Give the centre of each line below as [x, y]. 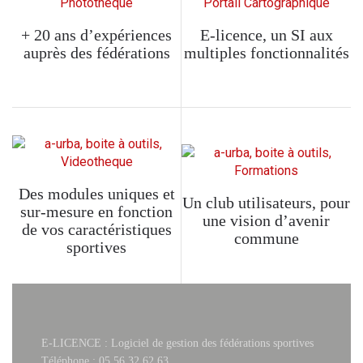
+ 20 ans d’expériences [96, 35]
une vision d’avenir [266, 221]
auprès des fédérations [96, 53]
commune [266, 239]
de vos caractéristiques [96, 230]
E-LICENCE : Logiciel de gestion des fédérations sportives [177, 344]
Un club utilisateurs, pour [266, 203]
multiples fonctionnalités [266, 53]
